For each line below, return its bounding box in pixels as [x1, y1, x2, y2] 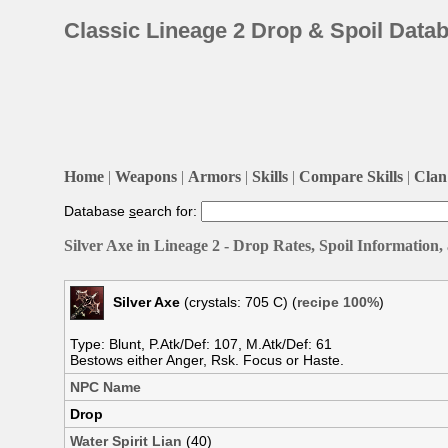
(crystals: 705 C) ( [180, 293, 297, 310]
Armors [188, 167, 241, 185]
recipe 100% [297, 293, 379, 310]
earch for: [136, 202, 201, 219]
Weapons [115, 167, 177, 185]
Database [64, 202, 129, 219]
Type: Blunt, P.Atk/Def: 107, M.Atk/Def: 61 [70, 335, 332, 352]
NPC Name [70, 378, 141, 395]
